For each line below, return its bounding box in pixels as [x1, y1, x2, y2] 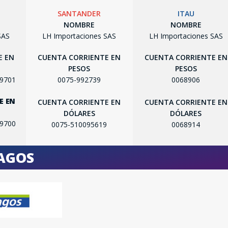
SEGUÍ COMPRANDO [83, 82, 145, 91]
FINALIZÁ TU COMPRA [80, 105, 148, 113]
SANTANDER [58, 8, 101, 18]
